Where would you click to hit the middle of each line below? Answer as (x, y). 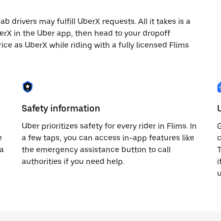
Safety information (61, 108)
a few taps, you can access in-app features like (108, 138)
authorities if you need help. (73, 162)
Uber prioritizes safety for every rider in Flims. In (109, 126)
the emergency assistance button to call (96, 150)
